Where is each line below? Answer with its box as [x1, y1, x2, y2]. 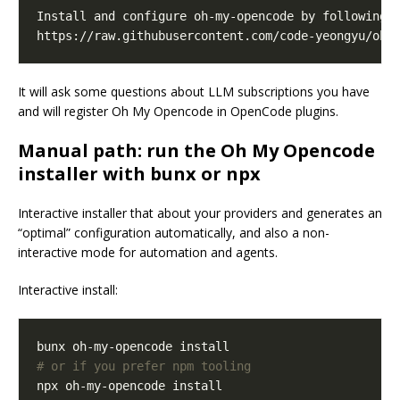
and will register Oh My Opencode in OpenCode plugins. [18, 103, 338, 121]
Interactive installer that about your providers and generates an [18, 204, 382, 222]
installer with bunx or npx [18, 162, 261, 187]
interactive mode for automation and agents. [18, 244, 278, 262]
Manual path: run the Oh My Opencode [18, 138, 375, 163]
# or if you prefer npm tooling [37, 359, 251, 374]
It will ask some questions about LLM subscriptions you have [18, 83, 370, 101]
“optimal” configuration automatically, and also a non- [18, 224, 329, 242]
